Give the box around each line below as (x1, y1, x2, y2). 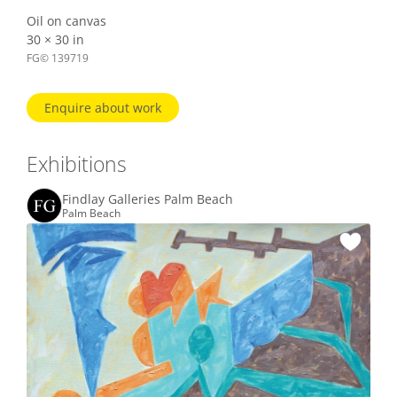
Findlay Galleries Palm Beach (62, 191, 233, 208)
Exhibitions (27, 150, 127, 179)
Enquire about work (44, 99, 161, 117)
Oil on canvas (27, 12, 106, 30)
